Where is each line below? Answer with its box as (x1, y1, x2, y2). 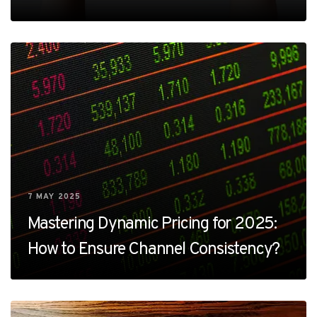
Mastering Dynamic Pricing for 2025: (28, 213, 277, 235)
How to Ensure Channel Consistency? (28, 238, 280, 260)
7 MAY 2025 (28, 191, 81, 202)
